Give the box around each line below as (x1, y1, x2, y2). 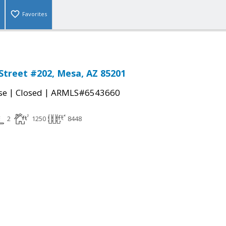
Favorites (22, 10, 47, 18)
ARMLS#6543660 (51, 87, 120, 99)
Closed (16, 87, 42, 99)
